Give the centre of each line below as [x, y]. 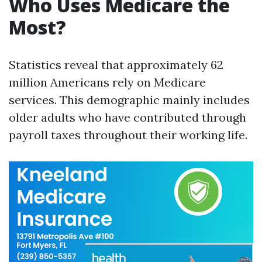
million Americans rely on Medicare [107, 82]
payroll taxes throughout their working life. [128, 135]
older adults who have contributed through [127, 117]
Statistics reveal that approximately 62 [116, 65]
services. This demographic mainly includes [129, 100]
